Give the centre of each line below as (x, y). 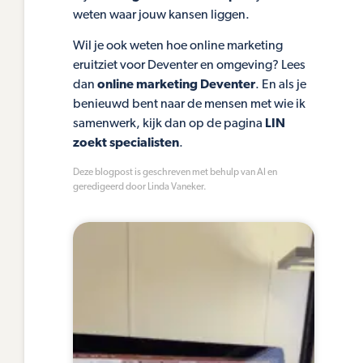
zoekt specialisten (126, 144)
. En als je (281, 85)
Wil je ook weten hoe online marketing (178, 47)
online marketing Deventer (176, 85)
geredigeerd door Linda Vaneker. (140, 187)
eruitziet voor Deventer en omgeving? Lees (189, 66)
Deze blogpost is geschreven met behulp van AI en (175, 172)
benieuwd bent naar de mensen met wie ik (189, 105)
